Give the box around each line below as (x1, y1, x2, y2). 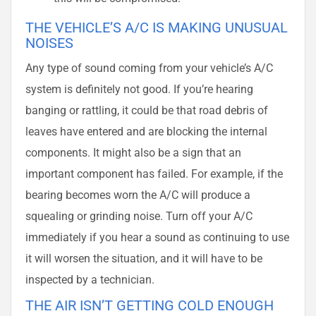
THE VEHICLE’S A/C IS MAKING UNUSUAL (25, 18, 288, 37)
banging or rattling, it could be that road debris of (25, 102, 268, 118)
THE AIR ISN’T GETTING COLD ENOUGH (25, 296, 274, 315)
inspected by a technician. (25, 272, 154, 287)
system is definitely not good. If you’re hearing (25, 81, 253, 97)
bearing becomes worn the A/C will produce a (25, 187, 250, 202)
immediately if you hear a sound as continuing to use (25, 229, 289, 245)
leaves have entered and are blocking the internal (25, 123, 267, 139)
